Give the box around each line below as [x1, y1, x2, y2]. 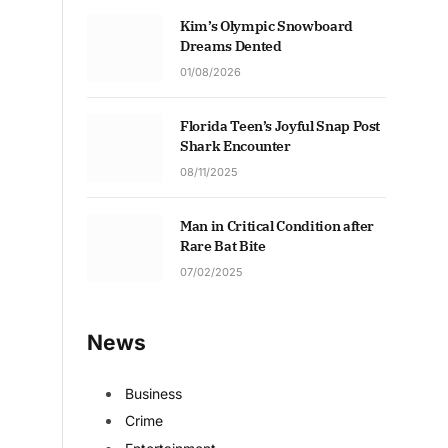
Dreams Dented [180, 36, 282, 55]
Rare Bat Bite [180, 236, 266, 255]
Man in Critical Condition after [180, 216, 375, 235]
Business [125, 385, 182, 403]
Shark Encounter [180, 136, 291, 155]
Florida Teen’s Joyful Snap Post [180, 116, 381, 135]
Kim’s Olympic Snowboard [180, 16, 353, 35]
